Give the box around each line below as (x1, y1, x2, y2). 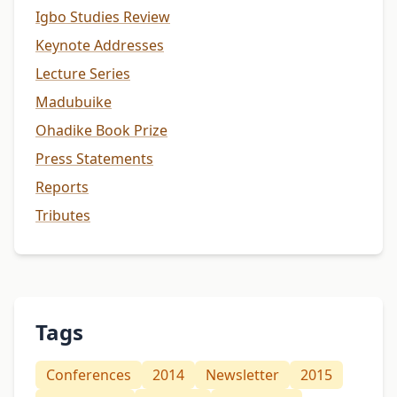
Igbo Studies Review (35, 7, 170, 27)
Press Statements (35, 149, 153, 169)
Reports (35, 177, 89, 198)
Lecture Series (35, 64, 130, 84)
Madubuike (35, 92, 112, 113)
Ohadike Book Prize (35, 121, 167, 141)
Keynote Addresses (35, 35, 164, 56)
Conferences (46, 365, 131, 385)
